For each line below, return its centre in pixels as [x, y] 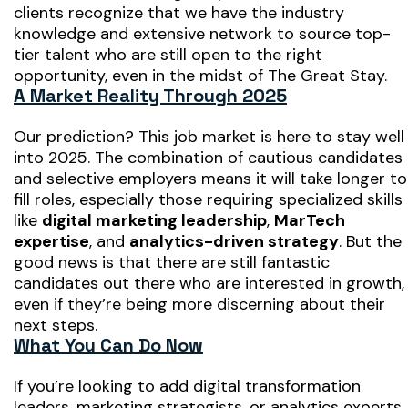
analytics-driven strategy [234, 241]
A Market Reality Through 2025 [150, 95]
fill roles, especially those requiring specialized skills [208, 199]
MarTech [310, 220]
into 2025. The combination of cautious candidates [208, 157]
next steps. [56, 325]
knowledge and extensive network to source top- [202, 33]
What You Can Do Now [108, 345]
